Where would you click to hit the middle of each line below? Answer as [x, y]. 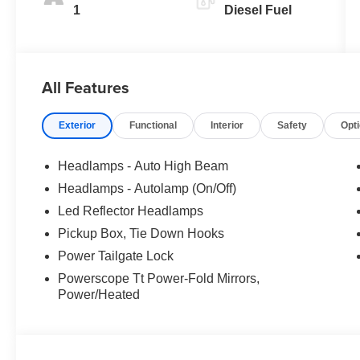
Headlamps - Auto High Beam [143, 166]
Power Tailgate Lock [116, 256]
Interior [227, 126]
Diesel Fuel [258, 10]
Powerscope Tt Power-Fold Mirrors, [159, 279]
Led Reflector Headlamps [131, 211]
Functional [153, 126]
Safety [292, 126]
